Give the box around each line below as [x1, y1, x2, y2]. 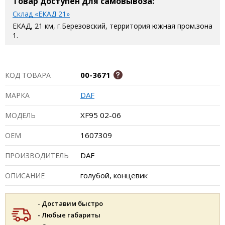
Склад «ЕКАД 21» [13, 9, 70, 19]
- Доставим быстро [38, 199, 103, 208]
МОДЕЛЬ [5, 110, 36, 120]
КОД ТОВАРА [5, 70, 51, 80]
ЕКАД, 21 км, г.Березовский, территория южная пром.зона [13, 21, 212, 31]
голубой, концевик [80, 170, 148, 180]
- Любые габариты [38, 210, 100, 219]
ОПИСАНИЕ [5, 171, 45, 180]
